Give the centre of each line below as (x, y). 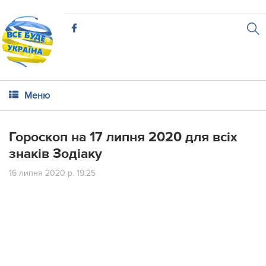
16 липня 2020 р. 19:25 (52, 173)
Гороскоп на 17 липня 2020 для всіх (123, 137)
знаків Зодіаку (56, 154)
